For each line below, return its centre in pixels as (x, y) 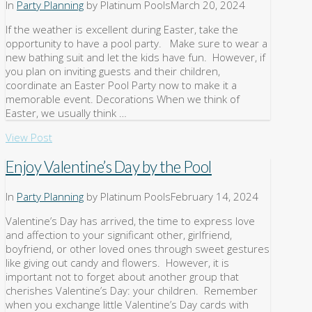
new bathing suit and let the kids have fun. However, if (135, 57)
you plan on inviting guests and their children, (113, 71)
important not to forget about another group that (122, 276)
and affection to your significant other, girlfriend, (119, 234)
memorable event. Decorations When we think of (123, 99)
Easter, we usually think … (66, 113)
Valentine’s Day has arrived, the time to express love (130, 220)
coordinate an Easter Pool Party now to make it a (121, 85)
